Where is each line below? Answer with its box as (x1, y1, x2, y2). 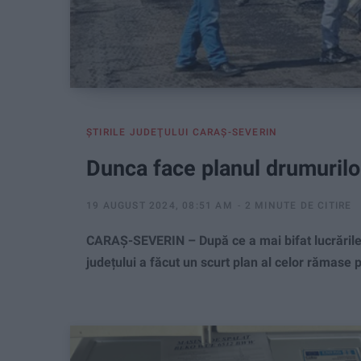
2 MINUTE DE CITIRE (244, 200, 352, 212)
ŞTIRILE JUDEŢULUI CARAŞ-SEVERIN (86, 127, 278, 139)
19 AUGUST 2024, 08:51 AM (86, 200, 233, 212)
